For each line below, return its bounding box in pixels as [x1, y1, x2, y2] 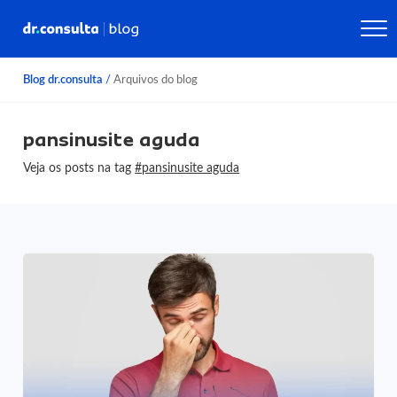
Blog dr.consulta [23, 74, 104, 85]
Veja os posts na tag [23, 161, 136, 175]
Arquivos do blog [111, 74, 198, 85]
